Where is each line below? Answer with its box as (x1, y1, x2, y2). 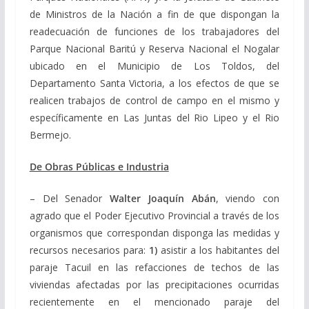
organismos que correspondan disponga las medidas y (29, 226, 280, 239)
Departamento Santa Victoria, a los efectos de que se (29, 76, 280, 90)
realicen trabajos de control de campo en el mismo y (29, 93, 280, 107)
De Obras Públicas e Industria (29, 159, 169, 173)
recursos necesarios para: (29, 243, 149, 257)
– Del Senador (29, 191, 110, 205)
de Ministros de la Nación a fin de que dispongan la (29, 7, 280, 21)
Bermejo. (29, 128, 71, 141)
